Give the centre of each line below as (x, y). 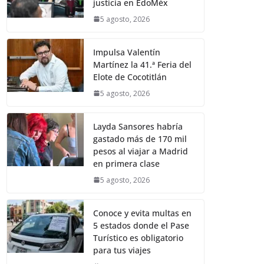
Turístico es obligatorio (138, 237)
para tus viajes (122, 250)
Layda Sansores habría (138, 126)
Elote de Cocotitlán (130, 77)
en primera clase (127, 163)
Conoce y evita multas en (143, 213)
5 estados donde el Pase (141, 225)
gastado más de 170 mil (140, 138)
